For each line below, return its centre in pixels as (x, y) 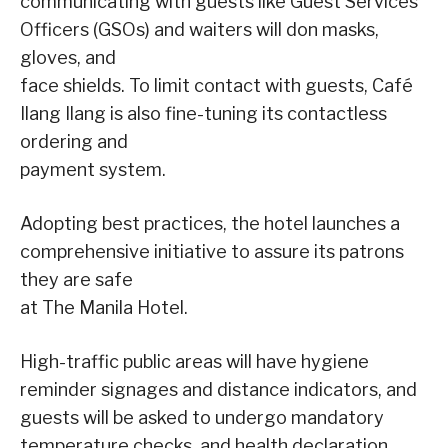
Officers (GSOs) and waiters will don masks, (199, 29)
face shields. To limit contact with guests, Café (216, 85)
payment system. (93, 169)
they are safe (76, 279)
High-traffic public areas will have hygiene (194, 361)
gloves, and (68, 57)
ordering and (74, 141)
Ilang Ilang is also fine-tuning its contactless (203, 113)
